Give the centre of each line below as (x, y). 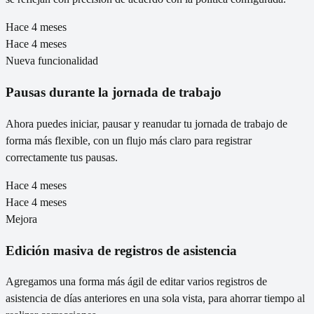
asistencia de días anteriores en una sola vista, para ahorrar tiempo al (155, 299)
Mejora (21, 219)
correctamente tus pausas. (62, 157)
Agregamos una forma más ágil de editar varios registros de (136, 282)
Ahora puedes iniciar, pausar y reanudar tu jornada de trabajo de (146, 123)
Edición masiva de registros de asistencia (121, 250)
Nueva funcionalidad (52, 61)
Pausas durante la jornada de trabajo (114, 93)
